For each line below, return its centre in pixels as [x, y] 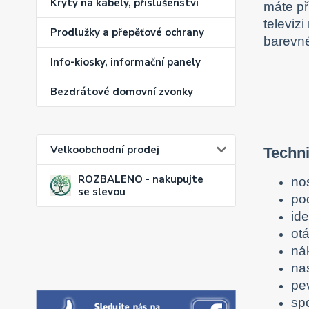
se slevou [102, 192]
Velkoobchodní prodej [105, 150]
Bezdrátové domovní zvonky [122, 92]
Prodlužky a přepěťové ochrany [127, 33]
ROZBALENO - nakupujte [141, 180]
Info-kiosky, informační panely [126, 62]
